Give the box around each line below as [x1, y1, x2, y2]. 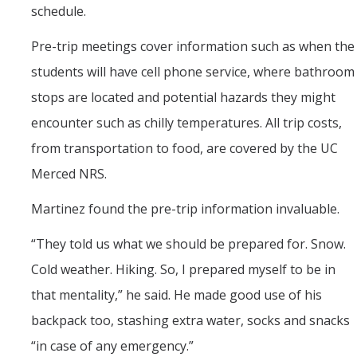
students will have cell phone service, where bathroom [31, 63, 355, 81]
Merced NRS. [31, 165, 107, 183]
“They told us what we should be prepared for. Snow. [31, 235, 346, 253]
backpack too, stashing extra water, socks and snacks [31, 312, 350, 330]
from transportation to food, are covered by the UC [31, 139, 338, 158]
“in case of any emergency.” [31, 337, 194, 355]
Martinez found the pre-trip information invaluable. [31, 200, 339, 218]
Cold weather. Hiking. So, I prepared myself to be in [31, 261, 335, 279]
